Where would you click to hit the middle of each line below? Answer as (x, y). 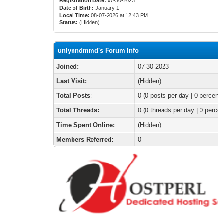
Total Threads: (78, 110)
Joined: (68, 66)
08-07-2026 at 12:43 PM (119, 15)
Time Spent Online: (86, 125)
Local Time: (75, 15)
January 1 (108, 8)
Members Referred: (85, 139)
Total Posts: (74, 96)
